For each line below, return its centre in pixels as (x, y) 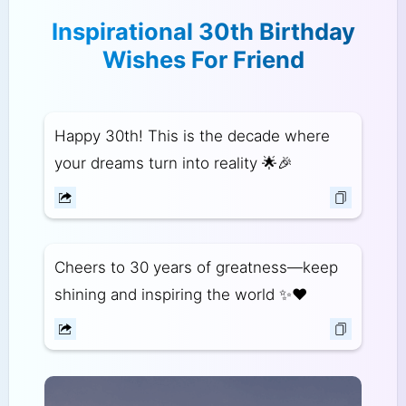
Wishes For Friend (203, 59)
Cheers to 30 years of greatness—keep (196, 268)
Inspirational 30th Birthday (203, 31)
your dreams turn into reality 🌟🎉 (173, 163)
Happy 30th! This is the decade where (192, 135)
